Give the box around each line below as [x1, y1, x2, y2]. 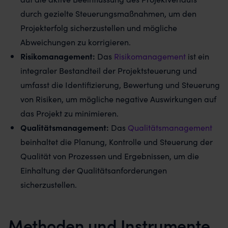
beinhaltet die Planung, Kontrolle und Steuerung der [20, 136, 213, 147]
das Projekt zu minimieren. [20, 107, 119, 119]
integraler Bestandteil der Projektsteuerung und [20, 65, 197, 76]
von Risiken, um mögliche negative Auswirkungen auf [20, 93, 216, 104]
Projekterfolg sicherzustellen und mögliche [20, 22, 177, 33]
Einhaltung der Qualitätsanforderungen [20, 164, 167, 176]
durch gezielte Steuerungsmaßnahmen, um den [20, 8, 196, 19]
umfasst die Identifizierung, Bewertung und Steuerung [20, 79, 220, 90]
